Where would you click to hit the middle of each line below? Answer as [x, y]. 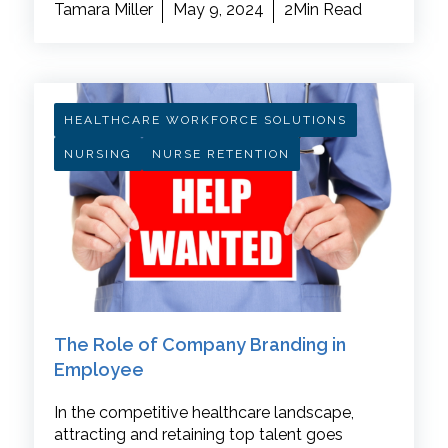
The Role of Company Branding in [199, 344]
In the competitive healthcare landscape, [203, 412]
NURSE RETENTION [220, 154]
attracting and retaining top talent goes [198, 434]
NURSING [97, 154]
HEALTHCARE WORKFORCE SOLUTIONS [205, 120]
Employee [98, 369]
